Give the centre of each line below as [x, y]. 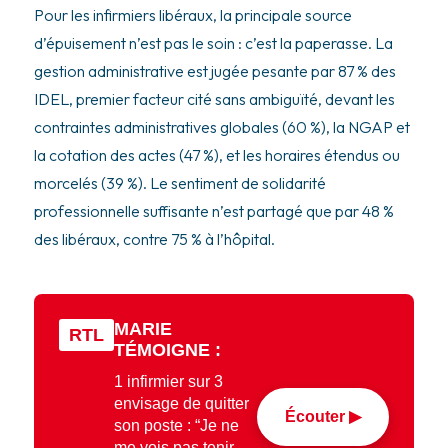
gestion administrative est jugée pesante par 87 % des [214, 71]
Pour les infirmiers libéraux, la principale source [192, 15]
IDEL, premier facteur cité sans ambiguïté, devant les [214, 99]
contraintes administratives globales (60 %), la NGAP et [221, 127]
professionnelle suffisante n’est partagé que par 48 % [213, 211]
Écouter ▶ [323, 417]
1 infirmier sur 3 [168, 382]
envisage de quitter [181, 404]
